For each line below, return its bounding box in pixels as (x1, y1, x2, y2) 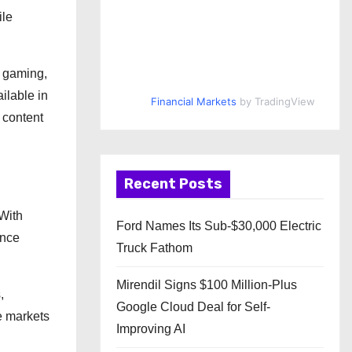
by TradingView (236, 95, 315, 108)
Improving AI (116, 322, 185, 335)
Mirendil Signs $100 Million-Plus (116, 278, 297, 291)
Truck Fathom (116, 241, 192, 255)
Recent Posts (124, 175, 222, 192)
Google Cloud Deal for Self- (116, 300, 270, 313)
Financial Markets (150, 95, 236, 108)
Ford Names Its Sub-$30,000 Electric (116, 219, 321, 233)
